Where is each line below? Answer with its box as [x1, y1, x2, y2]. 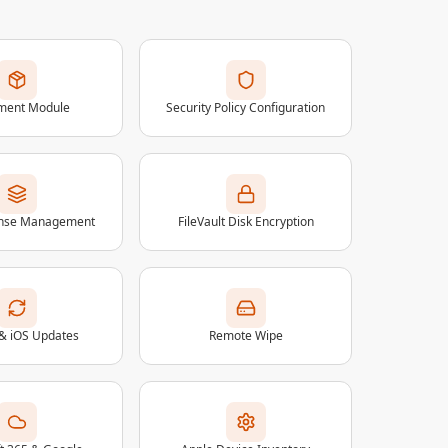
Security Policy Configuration [166, 98, 326, 116]
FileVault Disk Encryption [177, 212, 314, 230]
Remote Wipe [208, 326, 283, 344]
